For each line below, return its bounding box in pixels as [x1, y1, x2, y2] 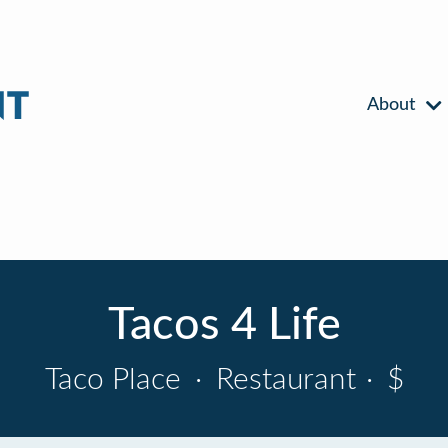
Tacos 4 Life [107, 303, 341, 348]
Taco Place [44, 365, 189, 395]
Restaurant [207, 365, 356, 395]
